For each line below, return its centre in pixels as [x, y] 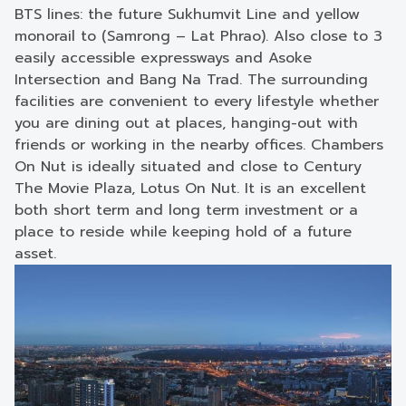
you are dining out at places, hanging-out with [186, 123]
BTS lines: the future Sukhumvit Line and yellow [187, 14]
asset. [35, 254]
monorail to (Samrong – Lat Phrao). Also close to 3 [198, 36]
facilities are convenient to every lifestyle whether [197, 101]
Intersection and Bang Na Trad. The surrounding [191, 80]
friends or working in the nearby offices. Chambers [199, 145]
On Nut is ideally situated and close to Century [188, 167]
